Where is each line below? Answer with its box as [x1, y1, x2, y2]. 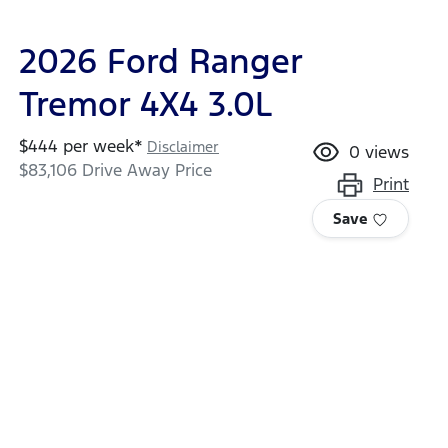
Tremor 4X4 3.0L [19, 83, 272, 127]
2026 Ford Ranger [19, 40, 302, 84]
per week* [58, 135, 143, 158]
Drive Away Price [77, 159, 212, 182]
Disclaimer [147, 137, 219, 157]
